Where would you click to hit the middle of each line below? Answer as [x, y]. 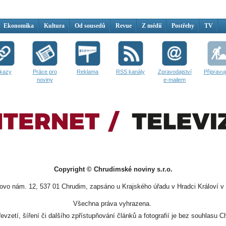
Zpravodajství [175, 72]
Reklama [88, 72]
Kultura [54, 26]
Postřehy [183, 26]
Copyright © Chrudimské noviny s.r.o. [113, 169]
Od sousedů [90, 26]
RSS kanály [130, 72]
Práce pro [45, 72]
